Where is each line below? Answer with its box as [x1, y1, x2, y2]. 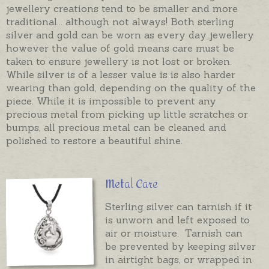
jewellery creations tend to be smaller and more [6, 2, 238, 14]
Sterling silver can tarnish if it [105, 200, 253, 213]
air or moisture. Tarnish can [105, 226, 243, 239]
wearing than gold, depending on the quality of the [6, 81, 256, 94]
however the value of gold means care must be [6, 41, 234, 54]
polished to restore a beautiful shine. [6, 134, 183, 147]
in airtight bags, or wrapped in [105, 253, 253, 265]
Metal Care [105, 174, 159, 195]
